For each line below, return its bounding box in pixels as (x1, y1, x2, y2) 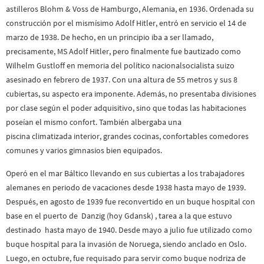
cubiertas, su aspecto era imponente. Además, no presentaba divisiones (6, 88, 256, 100)
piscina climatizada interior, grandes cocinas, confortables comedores (6, 131, 249, 142)
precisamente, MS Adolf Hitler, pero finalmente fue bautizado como (6, 46, 241, 57)
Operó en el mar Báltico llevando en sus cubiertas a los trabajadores (6, 167, 245, 179)
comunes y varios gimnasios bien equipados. (6, 145, 162, 156)
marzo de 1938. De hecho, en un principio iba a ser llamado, (6, 32, 213, 43)
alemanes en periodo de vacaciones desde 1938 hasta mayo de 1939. (6, 181, 246, 193)
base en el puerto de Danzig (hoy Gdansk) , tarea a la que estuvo (6, 210, 232, 221)
